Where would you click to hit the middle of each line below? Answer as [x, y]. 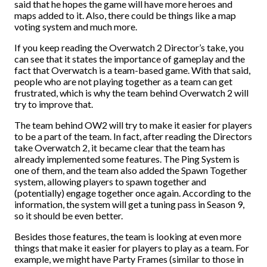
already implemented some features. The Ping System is [127, 159]
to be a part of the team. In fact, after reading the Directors [133, 136]
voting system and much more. [76, 27]
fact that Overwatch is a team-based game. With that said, [132, 70]
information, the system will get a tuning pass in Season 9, [129, 204]
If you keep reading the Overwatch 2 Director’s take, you [129, 47]
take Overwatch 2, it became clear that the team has [120, 148]
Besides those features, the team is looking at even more [128, 236]
